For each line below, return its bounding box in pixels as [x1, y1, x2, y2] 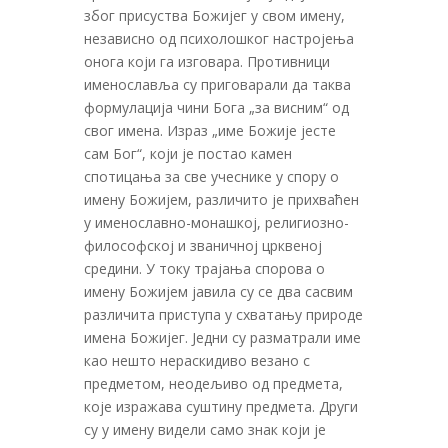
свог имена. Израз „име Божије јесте [84, 120, 336, 140]
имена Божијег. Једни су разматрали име [84, 327, 361, 347]
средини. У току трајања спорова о [84, 258, 325, 278]
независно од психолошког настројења [84, 28, 354, 48]
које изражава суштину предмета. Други [84, 396, 358, 416]
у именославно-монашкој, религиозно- [84, 212, 349, 232]
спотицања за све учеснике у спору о [84, 166, 339, 186]
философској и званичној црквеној [84, 235, 322, 255]
